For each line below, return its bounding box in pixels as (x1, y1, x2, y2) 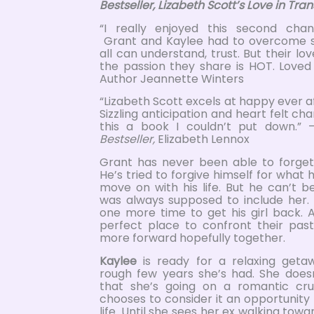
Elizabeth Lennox (155, 131, 250, 148)
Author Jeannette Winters (100, 70, 244, 87)
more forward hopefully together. (100, 230, 285, 247)
